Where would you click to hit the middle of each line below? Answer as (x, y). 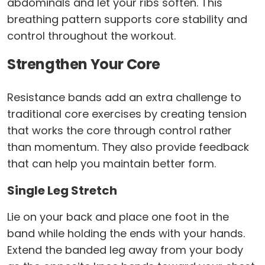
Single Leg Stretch (62, 191)
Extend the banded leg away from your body (125, 250)
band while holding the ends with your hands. (126, 234)
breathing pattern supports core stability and (127, 20)
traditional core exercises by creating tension (127, 114)
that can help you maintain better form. (112, 164)
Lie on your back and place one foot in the (118, 217)
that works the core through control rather (119, 131)
